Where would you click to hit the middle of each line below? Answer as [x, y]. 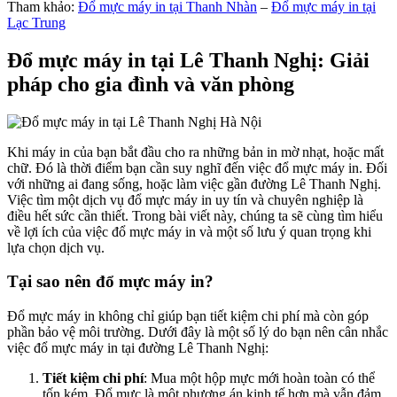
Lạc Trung [36, 22]
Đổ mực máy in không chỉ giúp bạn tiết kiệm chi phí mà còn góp [188, 316]
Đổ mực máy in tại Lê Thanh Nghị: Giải [188, 60]
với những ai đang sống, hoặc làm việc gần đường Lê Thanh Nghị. [194, 183]
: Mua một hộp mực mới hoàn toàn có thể [259, 378]
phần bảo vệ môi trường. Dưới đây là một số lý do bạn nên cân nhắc [198, 332]
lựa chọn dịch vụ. [56, 247]
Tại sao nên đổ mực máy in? [110, 282]
